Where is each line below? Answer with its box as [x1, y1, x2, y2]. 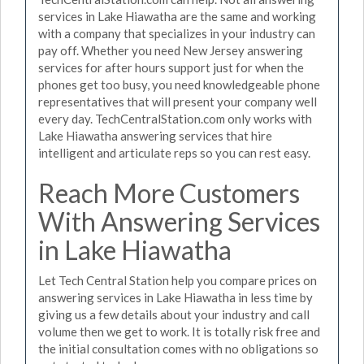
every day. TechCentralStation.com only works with [38, 110, 312, 126]
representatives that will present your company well [38, 93, 317, 109]
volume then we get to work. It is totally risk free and [38, 324, 320, 339]
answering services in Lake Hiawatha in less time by [38, 290, 313, 305]
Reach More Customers [38, 176, 300, 209]
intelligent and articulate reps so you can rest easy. [38, 145, 310, 160]
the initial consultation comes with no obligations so [38, 341, 318, 356]
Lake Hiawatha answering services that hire [38, 128, 272, 143]
